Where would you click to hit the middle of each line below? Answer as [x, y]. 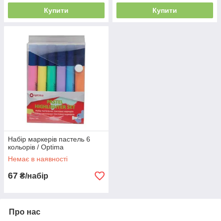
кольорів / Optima [36, 147]
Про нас [25, 212]
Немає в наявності [38, 159]
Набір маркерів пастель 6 [49, 139]
